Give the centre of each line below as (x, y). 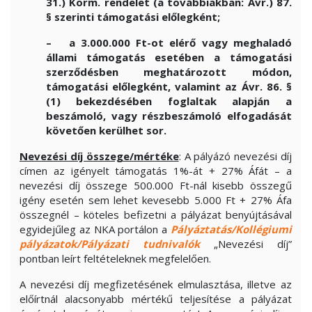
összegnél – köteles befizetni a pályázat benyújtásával (156, 214)
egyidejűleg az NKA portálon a (95, 229)
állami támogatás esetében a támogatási (169, 57)
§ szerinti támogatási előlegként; (133, 17)
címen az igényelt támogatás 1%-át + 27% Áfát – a (156, 171)
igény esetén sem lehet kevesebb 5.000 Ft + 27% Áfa (156, 200)
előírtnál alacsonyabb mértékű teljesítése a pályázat (156, 299)
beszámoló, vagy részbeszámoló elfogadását (169, 116)
